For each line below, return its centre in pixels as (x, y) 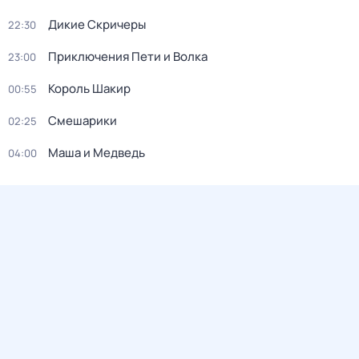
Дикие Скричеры (97, 24)
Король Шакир (89, 89)
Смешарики (83, 121)
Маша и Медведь (97, 153)
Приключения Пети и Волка (128, 56)
